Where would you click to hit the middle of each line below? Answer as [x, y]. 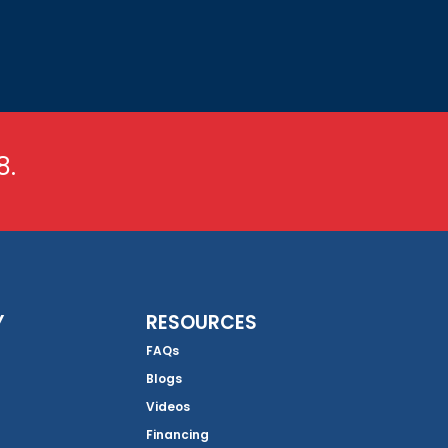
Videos [168, 407]
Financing [177, 435]
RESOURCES [201, 323]
